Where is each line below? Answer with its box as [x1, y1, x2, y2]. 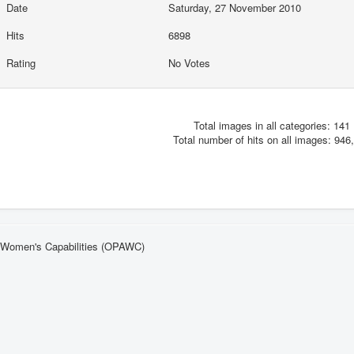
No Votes [168, 55, 213, 70]
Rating [6, 55, 36, 70]
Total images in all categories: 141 [194, 118, 350, 134]
